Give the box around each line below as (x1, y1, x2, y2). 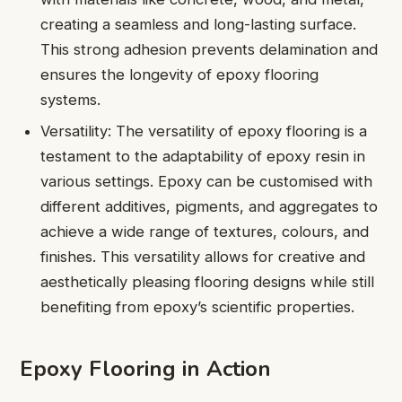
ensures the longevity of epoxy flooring (40, 65, 319, 83)
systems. (40, 90, 101, 109)
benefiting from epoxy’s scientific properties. (40, 298, 355, 317)
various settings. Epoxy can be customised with (40, 172, 373, 191)
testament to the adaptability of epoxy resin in (40, 147, 366, 166)
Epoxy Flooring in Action (20, 354, 271, 383)
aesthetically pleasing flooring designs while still (40, 273, 375, 292)
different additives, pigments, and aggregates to (40, 197, 379, 216)
